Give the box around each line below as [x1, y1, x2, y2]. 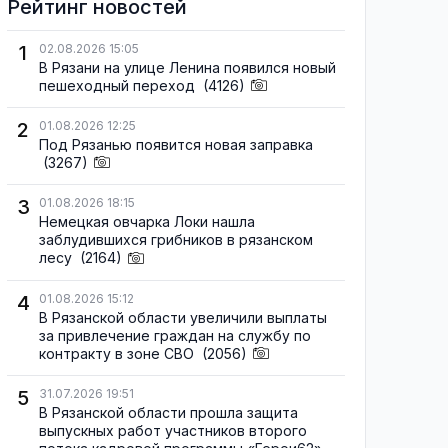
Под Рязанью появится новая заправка [39, 136, 313, 154]
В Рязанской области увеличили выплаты [39, 308, 327, 326]
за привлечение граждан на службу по [39, 326, 311, 344]
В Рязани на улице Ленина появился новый [39, 59, 336, 76]
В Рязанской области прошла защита [39, 403, 298, 421]
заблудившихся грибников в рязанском [39, 231, 313, 249]
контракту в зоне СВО [39, 344, 198, 362]
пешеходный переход [39, 77, 199, 94]
